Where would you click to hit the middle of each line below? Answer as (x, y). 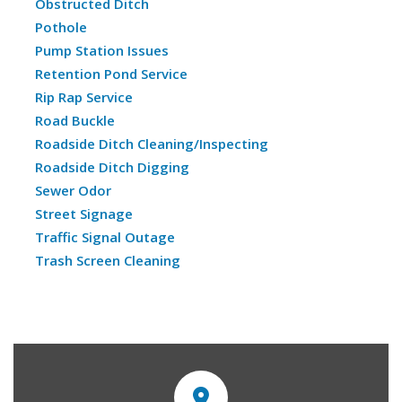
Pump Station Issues (102, 50)
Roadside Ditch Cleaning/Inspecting (152, 144)
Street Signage (84, 214)
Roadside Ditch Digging (112, 167)
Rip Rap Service (84, 97)
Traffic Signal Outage (105, 237)
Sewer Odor (73, 190)
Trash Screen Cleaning (108, 260)
